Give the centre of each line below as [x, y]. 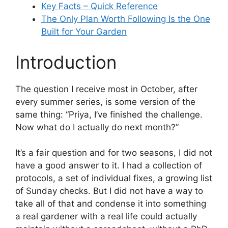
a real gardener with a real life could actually [106, 217]
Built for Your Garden [84, 32]
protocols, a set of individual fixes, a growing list [114, 178]
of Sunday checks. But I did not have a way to [109, 191]
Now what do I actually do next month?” [97, 127]
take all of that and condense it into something [111, 204]
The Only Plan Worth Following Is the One [126, 19]
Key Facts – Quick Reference [99, 6]
